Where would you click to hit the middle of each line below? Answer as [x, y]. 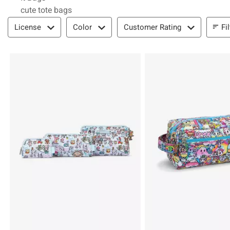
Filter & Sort [29, 21]
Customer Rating [152, 27]
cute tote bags [46, 10]
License [28, 27]
